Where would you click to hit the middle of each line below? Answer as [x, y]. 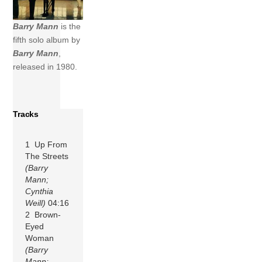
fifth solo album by [47, 40]
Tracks [26, 114]
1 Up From [46, 144]
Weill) [36, 203]
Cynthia [39, 191]
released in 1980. [45, 67]
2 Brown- [43, 214]
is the [71, 27]
